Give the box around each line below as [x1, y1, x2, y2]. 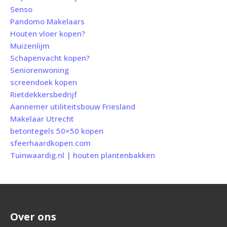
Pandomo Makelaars [10, 16, 85, 26]
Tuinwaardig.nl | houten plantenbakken [10, 150, 155, 160]
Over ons [10, 210, 56, 223]
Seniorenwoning [10, 65, 69, 75]
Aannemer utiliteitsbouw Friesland [10, 101, 135, 111]
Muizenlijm [10, 41, 50, 51]
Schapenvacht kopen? [10, 53, 90, 63]
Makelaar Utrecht [10, 113, 74, 124]
